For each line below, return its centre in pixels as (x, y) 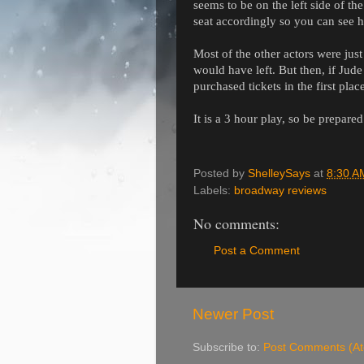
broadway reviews (280, 190)
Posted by (221, 173)
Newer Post (233, 314)
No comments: (236, 223)
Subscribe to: (228, 348)
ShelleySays (279, 173)
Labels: (214, 190)
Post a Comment (257, 251)
